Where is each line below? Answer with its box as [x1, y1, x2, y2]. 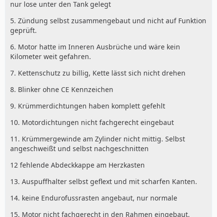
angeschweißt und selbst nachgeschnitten [10, 143, 149, 153]
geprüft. [10, 25, 37, 35]
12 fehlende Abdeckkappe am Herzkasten [10, 160, 145, 170]
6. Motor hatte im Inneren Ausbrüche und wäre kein [10, 42, 180, 51]
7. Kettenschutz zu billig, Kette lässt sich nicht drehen [10, 68, 186, 77]
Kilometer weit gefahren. [10, 51, 91, 61]
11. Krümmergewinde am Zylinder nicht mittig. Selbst [10, 134, 185, 143]
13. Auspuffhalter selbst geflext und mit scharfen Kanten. [10, 176, 197, 186]
